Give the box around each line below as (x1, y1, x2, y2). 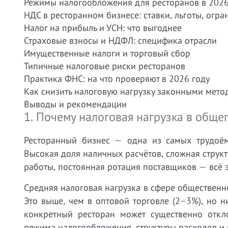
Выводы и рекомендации (24, 98, 127, 110)
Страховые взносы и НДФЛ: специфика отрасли (24, 35, 217, 46)
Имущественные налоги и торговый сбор (24, 47, 190, 59)
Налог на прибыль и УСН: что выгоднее (24, 22, 182, 34)
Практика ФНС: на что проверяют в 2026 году (24, 73, 210, 84)
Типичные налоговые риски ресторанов (24, 60, 185, 72)
